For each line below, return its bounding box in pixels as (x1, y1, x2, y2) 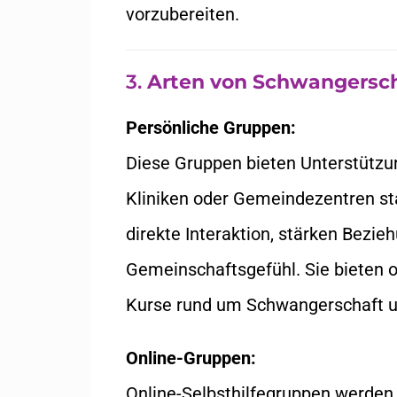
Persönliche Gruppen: (126, 117, 296, 138)
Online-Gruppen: (126, 347, 256, 369)
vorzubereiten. (126, 4, 239, 25)
